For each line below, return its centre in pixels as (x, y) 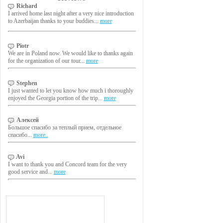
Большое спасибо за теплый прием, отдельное (64, 127)
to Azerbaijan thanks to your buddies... (54, 21)
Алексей (27, 120)
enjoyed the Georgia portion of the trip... (56, 98)
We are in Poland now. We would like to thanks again (70, 54)
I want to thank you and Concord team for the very (67, 165)
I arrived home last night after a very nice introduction (71, 13)
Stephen (26, 83)
